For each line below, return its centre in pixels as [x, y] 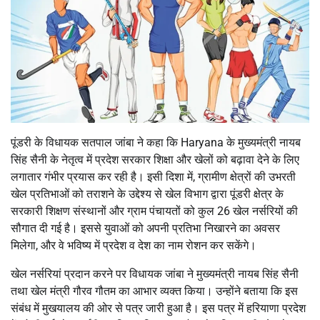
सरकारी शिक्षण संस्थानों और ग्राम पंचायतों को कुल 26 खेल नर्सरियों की [154, 211]
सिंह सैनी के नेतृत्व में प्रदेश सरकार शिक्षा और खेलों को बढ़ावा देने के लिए [155, 159]
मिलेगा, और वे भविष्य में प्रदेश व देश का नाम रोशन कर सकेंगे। [134, 245]
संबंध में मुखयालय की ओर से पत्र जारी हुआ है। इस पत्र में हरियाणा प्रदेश [158, 308]
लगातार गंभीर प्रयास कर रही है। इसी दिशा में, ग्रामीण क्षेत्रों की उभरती [153, 176]
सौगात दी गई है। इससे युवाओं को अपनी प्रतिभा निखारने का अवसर [145, 228]
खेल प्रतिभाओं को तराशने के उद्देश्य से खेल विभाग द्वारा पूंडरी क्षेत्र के [147, 194]
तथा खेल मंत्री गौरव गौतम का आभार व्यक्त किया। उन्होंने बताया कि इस [154, 291]
